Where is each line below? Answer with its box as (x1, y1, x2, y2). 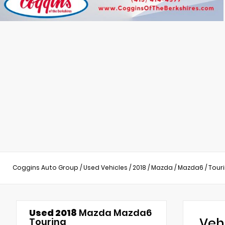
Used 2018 (29, 206, 77, 219)
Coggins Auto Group (13, 163, 78, 172)
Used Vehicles (83, 163, 128, 172)
